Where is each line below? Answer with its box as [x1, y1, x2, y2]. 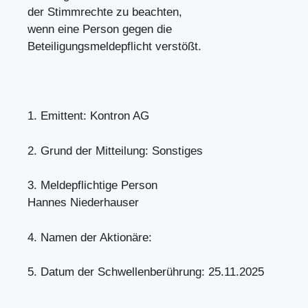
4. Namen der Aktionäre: [27, 230, 159, 244]
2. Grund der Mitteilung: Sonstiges [27, 144, 203, 157]
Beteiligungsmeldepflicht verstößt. [27, 40, 201, 53]
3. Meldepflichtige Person [27, 179, 157, 192]
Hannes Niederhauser [27, 196, 139, 209]
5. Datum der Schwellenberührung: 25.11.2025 [27, 265, 264, 278]
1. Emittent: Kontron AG [27, 109, 149, 122]
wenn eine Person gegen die [27, 23, 172, 36]
